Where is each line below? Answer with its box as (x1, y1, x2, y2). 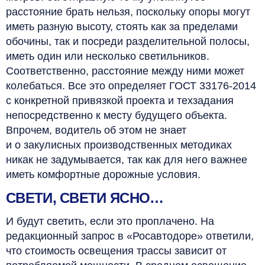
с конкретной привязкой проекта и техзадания (6, 94, 234, 106)
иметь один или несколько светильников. (6, 50, 209, 62)
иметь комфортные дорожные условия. (6, 168, 201, 180)
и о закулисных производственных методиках (6, 138, 232, 151)
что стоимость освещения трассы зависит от (6, 244, 227, 257)
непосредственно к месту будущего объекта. (6, 109, 227, 121)
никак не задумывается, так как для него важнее (6, 153, 247, 166)
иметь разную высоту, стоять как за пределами (6, 20, 238, 33)
